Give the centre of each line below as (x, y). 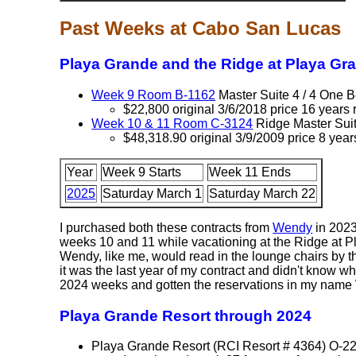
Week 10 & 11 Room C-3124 (172, 123)
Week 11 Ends (250, 172)
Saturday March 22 (263, 193)
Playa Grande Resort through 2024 (186, 315)
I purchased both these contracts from (166, 227)
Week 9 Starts (142, 172)
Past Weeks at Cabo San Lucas (201, 29)
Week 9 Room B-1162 (154, 95)
